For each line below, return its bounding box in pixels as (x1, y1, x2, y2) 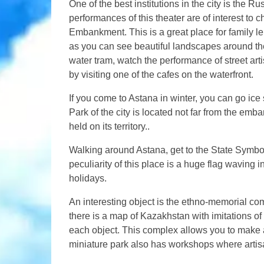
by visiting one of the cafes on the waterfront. (69, 70, 253, 80)
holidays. (69, 173, 107, 183)
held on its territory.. (69, 121, 150, 131)
